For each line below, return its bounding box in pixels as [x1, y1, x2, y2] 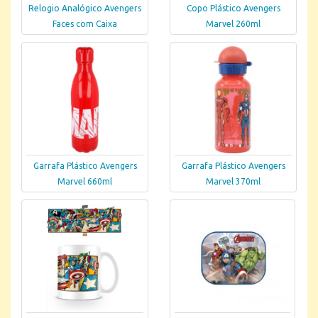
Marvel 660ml [57, 177, 112, 187]
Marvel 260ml [206, 19, 261, 29]
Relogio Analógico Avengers [28, 4, 141, 13]
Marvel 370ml [206, 177, 261, 187]
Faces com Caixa [53, 19, 117, 29]
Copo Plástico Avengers [186, 4, 280, 13]
